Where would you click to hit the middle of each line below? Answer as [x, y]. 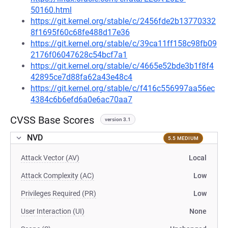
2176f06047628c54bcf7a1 [79, 55]
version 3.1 [118, 119]
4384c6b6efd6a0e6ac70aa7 [81, 99]
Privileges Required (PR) [59, 193]
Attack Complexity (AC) [58, 176]
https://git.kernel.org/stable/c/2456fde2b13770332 [123, 21]
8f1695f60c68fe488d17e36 [80, 32]
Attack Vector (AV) [50, 158]
